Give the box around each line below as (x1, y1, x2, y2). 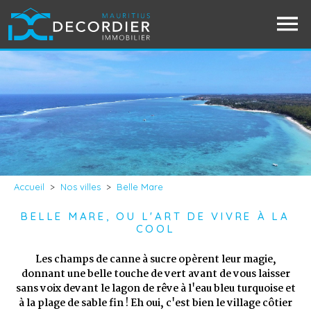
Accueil (14, 181, 44, 192)
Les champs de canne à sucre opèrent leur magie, (35, 251, 276, 268)
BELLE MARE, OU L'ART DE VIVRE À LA (21, 210, 290, 223)
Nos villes (60, 181, 101, 192)
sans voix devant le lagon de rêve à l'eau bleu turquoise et (15, 280, 296, 297)
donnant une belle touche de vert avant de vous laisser (21, 266, 290, 283)
